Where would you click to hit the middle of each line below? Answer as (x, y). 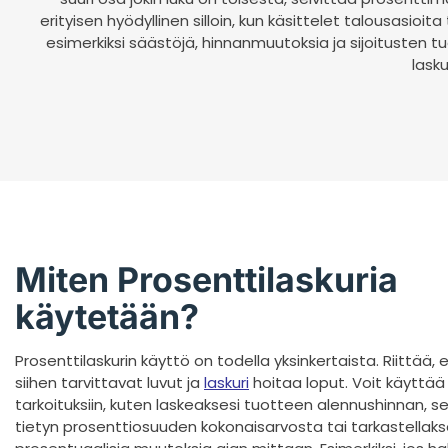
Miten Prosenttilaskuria (206, 280)
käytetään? (107, 317)
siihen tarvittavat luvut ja (109, 383)
